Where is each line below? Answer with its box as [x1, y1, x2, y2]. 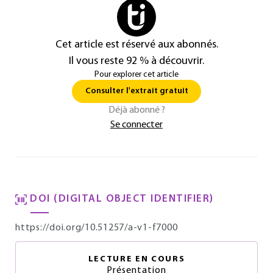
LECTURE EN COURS [88, 255, 185, 264]
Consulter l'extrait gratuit [85, 87, 188, 96]
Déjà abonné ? [108, 105, 165, 115]
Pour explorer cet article [94, 70, 179, 79]
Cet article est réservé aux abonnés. [55, 39, 218, 51]
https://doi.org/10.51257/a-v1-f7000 [15, 223, 178, 233]
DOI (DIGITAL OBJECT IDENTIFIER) [30, 194, 214, 204]
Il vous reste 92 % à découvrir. [69, 55, 204, 67]
